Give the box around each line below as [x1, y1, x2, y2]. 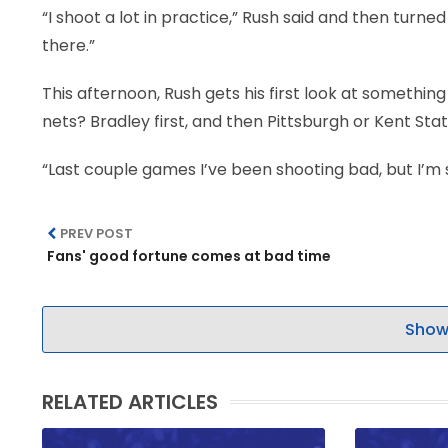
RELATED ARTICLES [42, 388, 218, 416]
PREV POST [60, 224, 134, 243]
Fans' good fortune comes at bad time [47, 246, 331, 266]
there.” [42, 34, 95, 57]
